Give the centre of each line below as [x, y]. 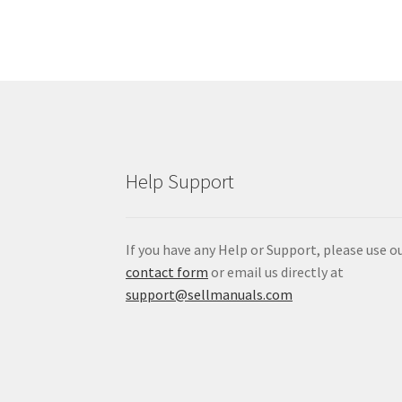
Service [127, 52]
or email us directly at [276, 271]
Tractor [126, 32]
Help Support [180, 181]
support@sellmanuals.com [210, 294]
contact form [167, 271]
